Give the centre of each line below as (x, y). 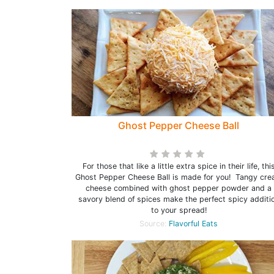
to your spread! (179, 210)
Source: (154, 224)
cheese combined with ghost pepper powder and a (179, 188)
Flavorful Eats (193, 224)
